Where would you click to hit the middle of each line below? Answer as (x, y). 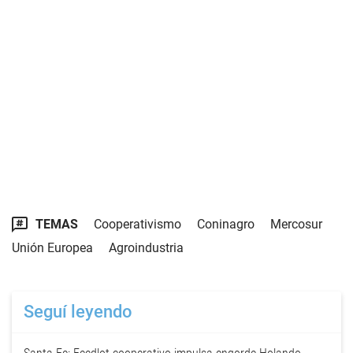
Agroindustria (146, 248)
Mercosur (296, 224)
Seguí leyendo (78, 312)
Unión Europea (52, 248)
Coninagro (226, 224)
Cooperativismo (137, 224)
